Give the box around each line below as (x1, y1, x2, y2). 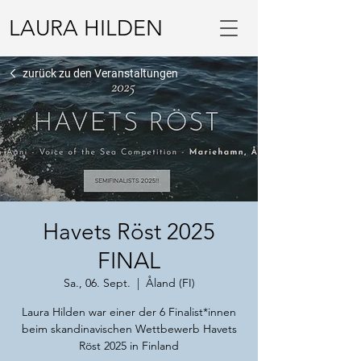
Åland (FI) (145, 276, 195, 290)
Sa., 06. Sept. (63, 276, 131, 290)
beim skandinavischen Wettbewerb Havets (21, 322, 237, 336)
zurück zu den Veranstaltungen (23, 67, 178, 80)
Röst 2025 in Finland (79, 338, 179, 353)
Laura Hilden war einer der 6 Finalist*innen (22, 305, 236, 319)
